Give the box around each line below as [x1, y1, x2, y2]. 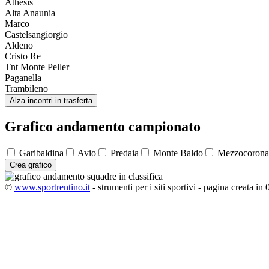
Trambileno [5, 83, 48, 94]
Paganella [5, 72, 41, 83]
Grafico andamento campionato [5, 118, 201, 134]
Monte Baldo [151, 148, 203, 159]
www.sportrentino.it [14, 182, 90, 193]
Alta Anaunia [5, 7, 55, 18]
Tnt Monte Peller [5, 61, 69, 72]
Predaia [108, 148, 139, 159]
